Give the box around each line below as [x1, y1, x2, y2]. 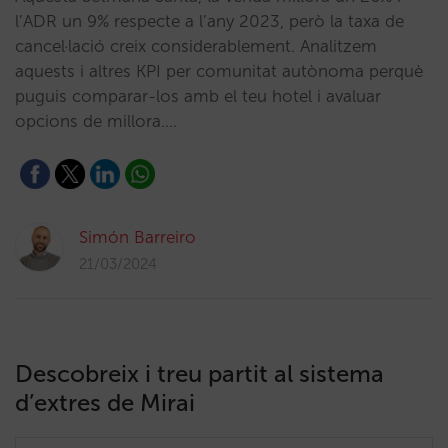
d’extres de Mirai [15, 388, 195, 417]
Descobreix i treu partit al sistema [15, 359, 384, 388]
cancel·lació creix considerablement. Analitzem [15, 36, 377, 56]
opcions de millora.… [15, 111, 177, 131]
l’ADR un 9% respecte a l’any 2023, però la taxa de [15, 11, 404, 31]
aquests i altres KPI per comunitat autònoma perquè [15, 61, 423, 81]
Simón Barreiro [79, 227, 196, 247]
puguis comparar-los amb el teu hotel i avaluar [15, 86, 381, 106]
